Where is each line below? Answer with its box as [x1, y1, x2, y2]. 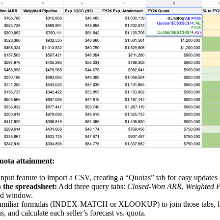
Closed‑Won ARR [125, 182, 182, 191]
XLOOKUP [118, 199, 157, 208]
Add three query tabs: [57, 182, 125, 191]
